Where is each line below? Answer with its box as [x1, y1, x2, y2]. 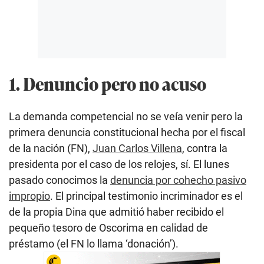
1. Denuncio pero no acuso [9, 70, 206, 96]
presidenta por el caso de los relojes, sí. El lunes [9, 157, 229, 170]
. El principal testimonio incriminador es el [50, 189, 243, 202]
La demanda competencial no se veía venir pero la [9, 110, 243, 123]
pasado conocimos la [9, 173, 110, 186]
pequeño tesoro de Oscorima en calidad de [9, 221, 208, 234]
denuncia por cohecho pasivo [110, 173, 246, 186]
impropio [9, 189, 50, 202]
